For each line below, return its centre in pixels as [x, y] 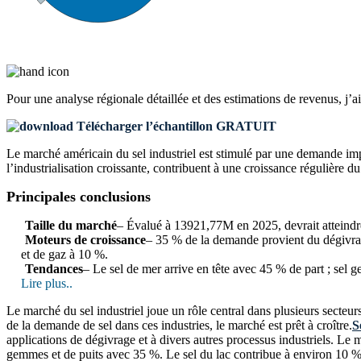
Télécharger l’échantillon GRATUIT [175, 126]
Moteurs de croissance [85, 239]
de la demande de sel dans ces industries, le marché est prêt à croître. [179, 325]
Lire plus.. [47, 283]
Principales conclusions [79, 196]
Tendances [54, 268]
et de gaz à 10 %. [64, 254]
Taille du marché [71, 225]
